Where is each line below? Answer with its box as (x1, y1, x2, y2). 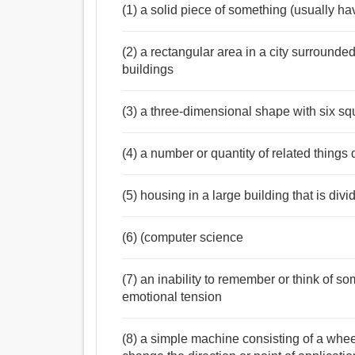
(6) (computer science (122, 231, 244, 245)
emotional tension (122, 290, 223, 304)
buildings (122, 63, 174, 77)
